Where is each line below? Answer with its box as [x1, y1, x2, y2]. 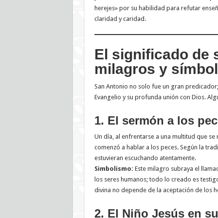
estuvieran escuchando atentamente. [94, 154, 196, 162]
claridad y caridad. [94, 15, 146, 23]
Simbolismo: [94, 165, 133, 173]
